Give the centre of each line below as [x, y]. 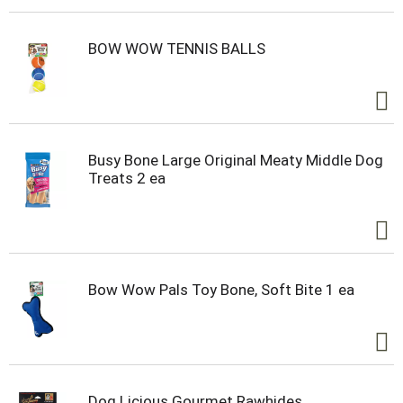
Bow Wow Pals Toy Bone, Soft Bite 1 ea [221, 290]
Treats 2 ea [127, 179]
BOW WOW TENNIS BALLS [177, 49]
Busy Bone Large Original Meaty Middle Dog [236, 161]
